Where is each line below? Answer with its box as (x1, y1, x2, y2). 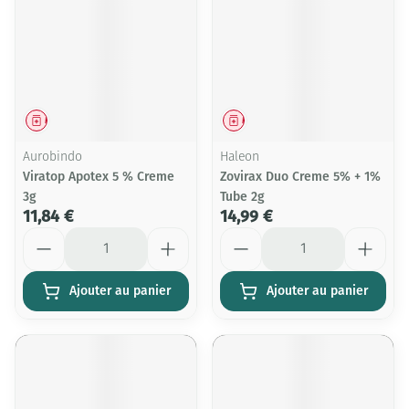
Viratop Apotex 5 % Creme (23, 169, 174, 184)
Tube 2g (220, 189, 265, 204)
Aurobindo (23, 151, 82, 164)
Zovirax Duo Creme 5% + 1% (220, 169, 381, 184)
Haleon (220, 151, 259, 164)
